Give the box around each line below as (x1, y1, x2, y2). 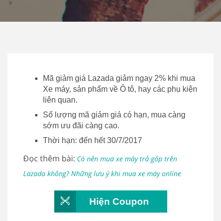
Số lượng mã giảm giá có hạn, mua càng (43, 110, 185, 119)
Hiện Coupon (89, 196, 149, 207)
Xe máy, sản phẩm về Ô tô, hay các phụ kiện (43, 85, 197, 93)
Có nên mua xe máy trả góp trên (77, 154, 177, 163)
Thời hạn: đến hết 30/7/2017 (43, 136, 142, 145)
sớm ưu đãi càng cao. (43, 121, 119, 130)
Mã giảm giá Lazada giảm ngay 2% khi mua (43, 74, 195, 82)
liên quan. (43, 96, 77, 104)
